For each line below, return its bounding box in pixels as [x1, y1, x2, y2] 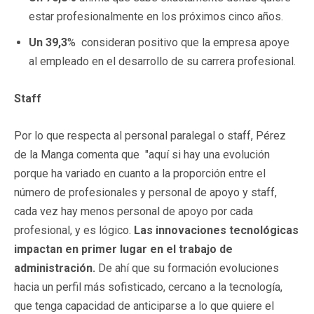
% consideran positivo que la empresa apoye [67, 35, 289, 49]
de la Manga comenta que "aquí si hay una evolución [14, 147, 270, 161]
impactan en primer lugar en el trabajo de [14, 242, 233, 256]
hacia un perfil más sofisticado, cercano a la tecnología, [14, 280, 282, 294]
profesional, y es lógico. [14, 223, 134, 237]
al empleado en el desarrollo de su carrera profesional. [29, 54, 296, 68]
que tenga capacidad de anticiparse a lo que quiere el [14, 299, 274, 313]
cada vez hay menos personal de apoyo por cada [14, 204, 253, 218]
